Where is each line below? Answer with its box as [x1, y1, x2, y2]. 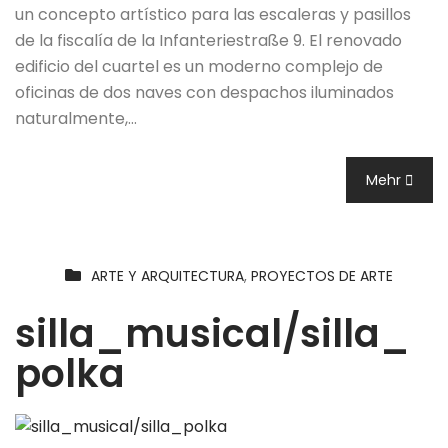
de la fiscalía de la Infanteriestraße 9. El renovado [15, 28, 402, 52]
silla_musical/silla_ [15, 306, 410, 360]
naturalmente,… [15, 106, 137, 130]
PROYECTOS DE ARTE [251, 265, 393, 286]
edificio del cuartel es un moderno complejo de [15, 54, 383, 78]
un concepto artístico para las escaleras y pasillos [15, 2, 411, 26]
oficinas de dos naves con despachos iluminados [15, 80, 394, 104]
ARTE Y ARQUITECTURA [91, 265, 244, 286]
